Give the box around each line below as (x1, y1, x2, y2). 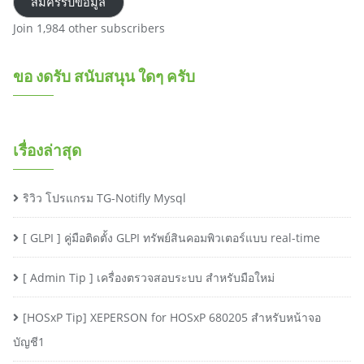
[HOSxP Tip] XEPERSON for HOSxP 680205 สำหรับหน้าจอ (23, 310, 321, 325)
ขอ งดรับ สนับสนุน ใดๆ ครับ (13, 67, 195, 85)
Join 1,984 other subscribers (13, 20, 165, 36)
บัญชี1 (13, 334, 45, 349)
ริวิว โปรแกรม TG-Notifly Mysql (23, 190, 186, 206)
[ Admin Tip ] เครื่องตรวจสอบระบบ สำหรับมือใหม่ (23, 270, 275, 285)
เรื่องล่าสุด (13, 141, 81, 159)
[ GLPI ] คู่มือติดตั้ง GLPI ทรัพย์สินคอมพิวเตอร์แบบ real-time (23, 230, 320, 245)
